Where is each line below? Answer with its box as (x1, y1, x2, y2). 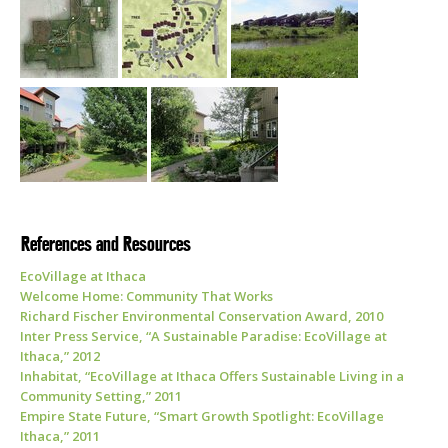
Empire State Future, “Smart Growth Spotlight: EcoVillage (20, 406, 384, 425)
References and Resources (21, 234, 191, 256)
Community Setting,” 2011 (20, 386, 182, 405)
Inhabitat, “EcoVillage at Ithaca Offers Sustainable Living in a (20, 366, 404, 385)
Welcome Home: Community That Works (20, 286, 273, 305)
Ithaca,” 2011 (20, 426, 100, 445)
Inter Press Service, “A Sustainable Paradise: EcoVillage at (20, 326, 387, 345)
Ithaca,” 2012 (20, 346, 100, 365)
